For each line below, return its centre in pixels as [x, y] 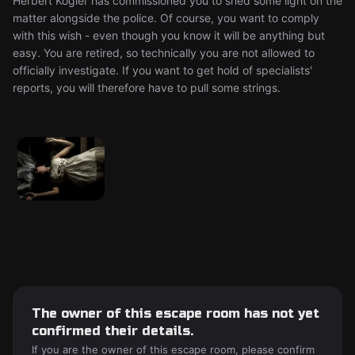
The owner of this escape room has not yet [176, 313]
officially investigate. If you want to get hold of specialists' [162, 70]
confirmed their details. [113, 331]
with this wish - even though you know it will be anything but [169, 35]
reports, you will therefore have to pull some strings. [147, 88]
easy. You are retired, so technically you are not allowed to [164, 53]
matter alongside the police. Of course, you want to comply [166, 18]
